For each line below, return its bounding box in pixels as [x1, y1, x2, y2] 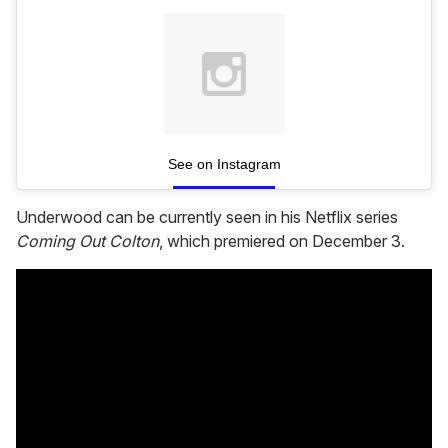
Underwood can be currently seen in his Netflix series [16, 207, 398, 228]
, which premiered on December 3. [159, 231, 405, 252]
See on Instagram [167, 156, 281, 173]
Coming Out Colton [16, 231, 159, 252]
